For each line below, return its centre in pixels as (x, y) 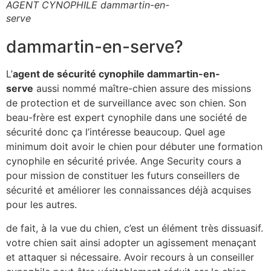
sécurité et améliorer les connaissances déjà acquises (129, 190)
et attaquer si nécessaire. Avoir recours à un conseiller (130, 257)
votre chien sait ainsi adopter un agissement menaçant (131, 242)
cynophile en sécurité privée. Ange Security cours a (124, 161)
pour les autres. (41, 205)
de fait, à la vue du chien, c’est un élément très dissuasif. (135, 228)
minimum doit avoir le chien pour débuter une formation (134, 147)
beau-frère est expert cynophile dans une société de (126, 118)
